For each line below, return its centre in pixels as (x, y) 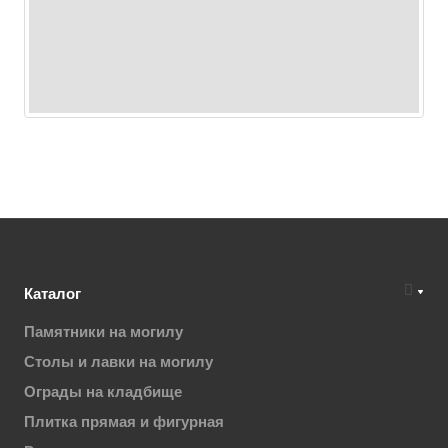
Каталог (52, 293)
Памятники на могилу (103, 331)
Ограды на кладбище (103, 391)
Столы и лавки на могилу (118, 361)
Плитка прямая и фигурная (124, 421)
